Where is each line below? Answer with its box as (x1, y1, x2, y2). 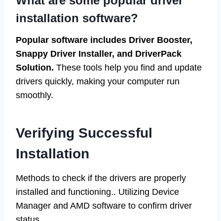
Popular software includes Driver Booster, (16, 35, 192, 45)
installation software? (16, 11, 138, 25)
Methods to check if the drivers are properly (16, 173, 186, 183)
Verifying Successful (16, 125, 152, 141)
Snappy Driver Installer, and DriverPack (16, 48, 182, 59)
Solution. (16, 62, 54, 73)
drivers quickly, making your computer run (16, 76, 180, 86)
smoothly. (16, 90, 53, 100)
